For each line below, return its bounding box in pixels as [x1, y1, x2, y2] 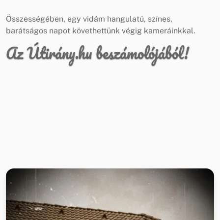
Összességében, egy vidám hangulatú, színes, [6, 14, 172, 24]
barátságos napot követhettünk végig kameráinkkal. [6, 26, 195, 35]
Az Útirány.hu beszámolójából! [6, 40, 189, 65]
